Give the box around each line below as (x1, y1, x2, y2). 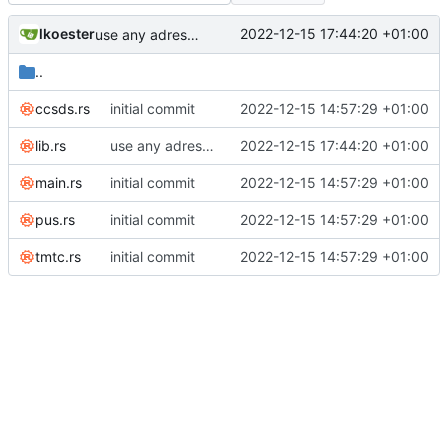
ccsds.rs (35, 99, 90, 117)
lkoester (39, 25, 95, 43)
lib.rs (35, 136, 66, 154)
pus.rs (35, 210, 75, 228)
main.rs (35, 173, 82, 191)
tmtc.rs (35, 247, 81, 265)
